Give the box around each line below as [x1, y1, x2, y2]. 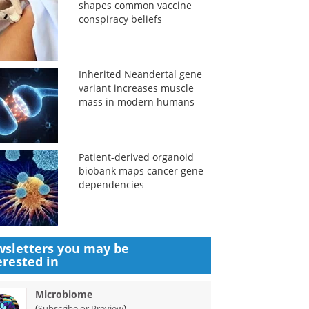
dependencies [78, 178, 144, 191]
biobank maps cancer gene [78, 164, 203, 177]
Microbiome [35, 288, 93, 301]
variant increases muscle [78, 81, 194, 94]
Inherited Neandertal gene [78, 68, 202, 81]
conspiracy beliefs [78, 12, 162, 26]
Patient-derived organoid [78, 150, 194, 163]
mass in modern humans [78, 95, 195, 108]
